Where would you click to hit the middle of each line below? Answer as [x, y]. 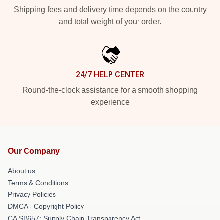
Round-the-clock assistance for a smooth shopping [110, 90]
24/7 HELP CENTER [110, 74]
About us [22, 171]
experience [110, 102]
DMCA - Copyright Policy [46, 206]
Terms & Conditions [38, 182]
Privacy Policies [32, 194]
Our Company [34, 151]
